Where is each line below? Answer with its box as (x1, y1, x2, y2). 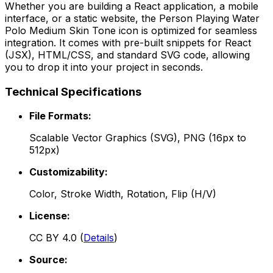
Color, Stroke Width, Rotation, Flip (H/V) (29, 188, 216, 200)
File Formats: (29, 110, 91, 122)
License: (29, 210, 70, 222)
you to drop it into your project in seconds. (5, 60, 203, 73)
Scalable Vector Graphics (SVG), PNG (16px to (29, 132, 246, 144)
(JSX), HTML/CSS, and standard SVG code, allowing (5, 48, 250, 61)
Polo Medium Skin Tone (5, 24, 116, 37)
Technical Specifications (5, 84, 141, 99)
